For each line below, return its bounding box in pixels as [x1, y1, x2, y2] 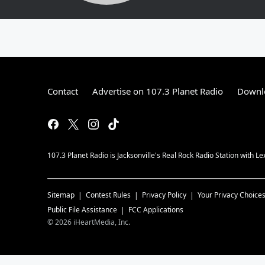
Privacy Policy [142, 190, 186, 200]
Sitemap [47, 190, 75, 200]
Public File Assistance [47, 205, 117, 215]
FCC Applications [128, 205, 183, 215]
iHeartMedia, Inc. [73, 217, 130, 227]
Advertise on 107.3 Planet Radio [92, 85, 223, 97]
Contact [47, 85, 78, 97]
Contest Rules [86, 190, 131, 200]
